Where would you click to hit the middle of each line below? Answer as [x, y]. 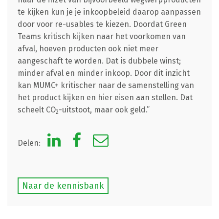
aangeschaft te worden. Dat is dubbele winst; [99, 61]
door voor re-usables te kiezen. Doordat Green [102, 24]
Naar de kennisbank [63, 186]
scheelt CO [36, 109]
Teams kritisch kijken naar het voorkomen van [101, 36]
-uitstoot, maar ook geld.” [104, 109]
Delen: [30, 143]
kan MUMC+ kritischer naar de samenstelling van [106, 85]
